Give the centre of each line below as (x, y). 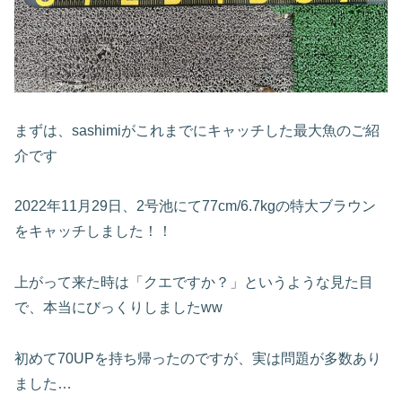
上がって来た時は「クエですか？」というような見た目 (194, 283)
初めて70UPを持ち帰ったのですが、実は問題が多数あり (198, 359)
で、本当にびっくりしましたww (118, 308)
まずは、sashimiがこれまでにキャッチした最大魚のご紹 (197, 130)
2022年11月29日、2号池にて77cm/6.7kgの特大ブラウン (195, 206)
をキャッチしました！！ (93, 232)
